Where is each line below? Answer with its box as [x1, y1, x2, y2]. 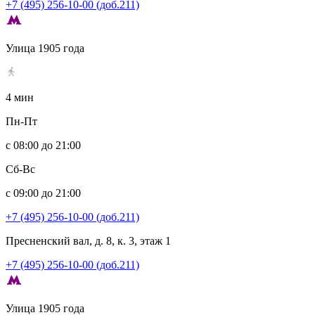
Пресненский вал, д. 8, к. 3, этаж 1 [6, 235, 171, 247]
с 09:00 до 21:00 [6, 187, 81, 199]
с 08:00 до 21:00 [6, 139, 81, 151]
